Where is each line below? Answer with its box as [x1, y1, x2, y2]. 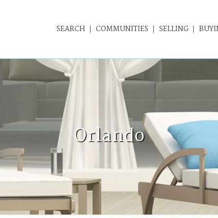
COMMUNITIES [96, 23, 148, 35]
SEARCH [56, 23, 85, 35]
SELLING [159, 23, 188, 35]
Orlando [73, 122, 145, 151]
